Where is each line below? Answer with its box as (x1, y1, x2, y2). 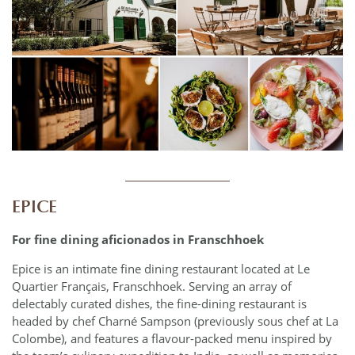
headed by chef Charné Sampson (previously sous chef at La (12, 313, 338, 330)
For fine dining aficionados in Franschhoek (12, 231, 264, 247)
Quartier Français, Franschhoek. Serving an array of (12, 278, 292, 295)
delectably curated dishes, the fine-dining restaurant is (12, 296, 307, 312)
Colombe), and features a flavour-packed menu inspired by (12, 330, 332, 347)
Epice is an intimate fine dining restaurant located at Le (12, 261, 310, 277)
